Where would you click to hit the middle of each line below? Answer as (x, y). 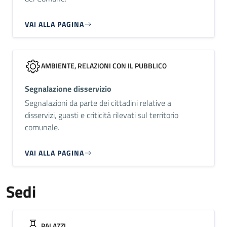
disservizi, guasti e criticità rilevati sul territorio (102, 115)
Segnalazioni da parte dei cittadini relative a (98, 103)
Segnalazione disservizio (68, 89)
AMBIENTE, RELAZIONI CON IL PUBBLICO (104, 66)
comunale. (42, 127)
